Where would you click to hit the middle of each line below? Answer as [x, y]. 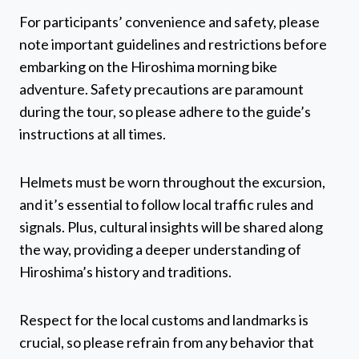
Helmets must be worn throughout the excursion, [172, 182]
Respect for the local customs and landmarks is [164, 320]
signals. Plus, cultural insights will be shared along [171, 227]
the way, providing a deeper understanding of [160, 250]
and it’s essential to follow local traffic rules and [166, 205]
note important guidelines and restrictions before [173, 44]
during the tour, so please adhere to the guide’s [165, 112]
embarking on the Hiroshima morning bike [148, 67]
